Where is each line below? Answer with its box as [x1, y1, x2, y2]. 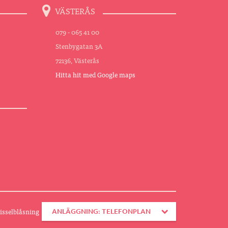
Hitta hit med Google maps [55, 69, 136, 80]
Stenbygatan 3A [55, 40, 103, 51]
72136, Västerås [55, 54, 100, 66]
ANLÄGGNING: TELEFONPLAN [52, 207, 151, 216]
